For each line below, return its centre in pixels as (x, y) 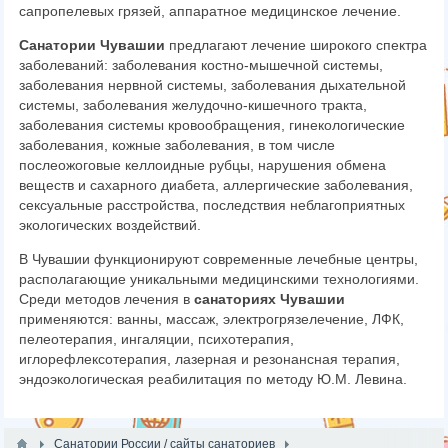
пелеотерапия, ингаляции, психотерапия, (157, 339)
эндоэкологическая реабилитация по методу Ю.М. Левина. (213, 379)
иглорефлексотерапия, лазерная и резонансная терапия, (210, 359)
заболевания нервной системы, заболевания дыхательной (213, 85)
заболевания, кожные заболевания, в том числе (177, 145)
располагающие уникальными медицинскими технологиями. (219, 279)
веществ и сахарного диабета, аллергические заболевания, (216, 185)
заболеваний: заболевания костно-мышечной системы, (201, 65)
